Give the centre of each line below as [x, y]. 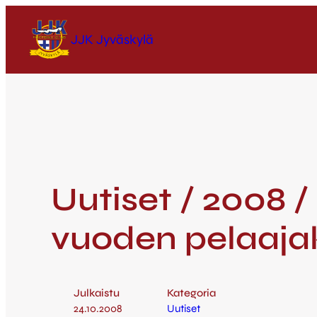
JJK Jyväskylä [112, 39]
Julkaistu [97, 293]
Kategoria [191, 293]
